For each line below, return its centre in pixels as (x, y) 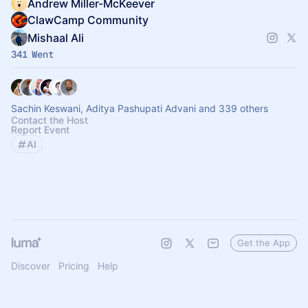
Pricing (74, 266)
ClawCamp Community (88, 20)
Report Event (40, 130)
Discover (31, 266)
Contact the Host (49, 120)
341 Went (32, 54)
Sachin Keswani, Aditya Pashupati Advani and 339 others (140, 108)
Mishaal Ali (56, 38)
